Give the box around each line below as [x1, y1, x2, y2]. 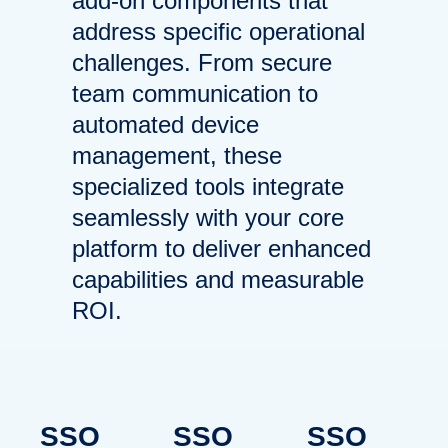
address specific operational [72, 18, 365, 45]
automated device [72, 111, 259, 138]
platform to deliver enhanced [72, 235, 371, 262]
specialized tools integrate [72, 173, 344, 200]
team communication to [72, 80, 318, 107]
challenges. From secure [72, 49, 332, 76]
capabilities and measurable [72, 266, 364, 293]
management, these [72, 142, 282, 169]
